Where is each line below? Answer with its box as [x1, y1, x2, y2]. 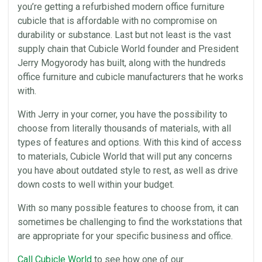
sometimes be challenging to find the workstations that [18, 216, 242, 227]
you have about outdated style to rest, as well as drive [18, 165, 238, 176]
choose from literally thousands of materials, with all [18, 123, 231, 134]
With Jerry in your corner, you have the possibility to [18, 109, 227, 120]
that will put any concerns [127, 151, 232, 162]
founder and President [145, 43, 239, 54]
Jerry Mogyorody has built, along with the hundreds [18, 57, 226, 68]
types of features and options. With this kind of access [18, 137, 242, 148]
